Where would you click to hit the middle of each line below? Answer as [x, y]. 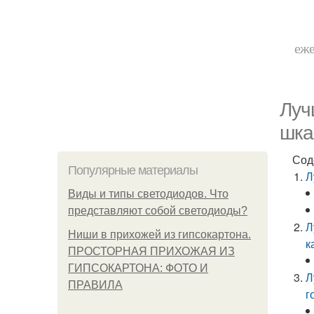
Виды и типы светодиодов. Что [148, 194]
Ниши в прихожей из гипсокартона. [159, 234]
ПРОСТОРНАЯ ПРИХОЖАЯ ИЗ [151, 251]
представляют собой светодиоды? [158, 211]
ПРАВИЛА [95, 285]
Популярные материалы [133, 170]
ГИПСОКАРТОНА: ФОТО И [138, 268]
